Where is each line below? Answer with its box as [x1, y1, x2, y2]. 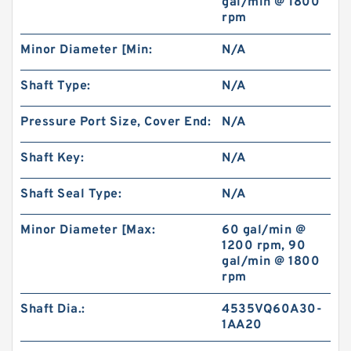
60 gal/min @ [222, 223, 306, 238]
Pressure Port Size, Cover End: [20, 114, 211, 130]
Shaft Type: [20, 78, 91, 94]
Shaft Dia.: [20, 302, 85, 317]
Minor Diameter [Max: [20, 223, 155, 238]
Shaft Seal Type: [20, 186, 121, 202]
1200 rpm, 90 [222, 238, 306, 254]
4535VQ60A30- [222, 302, 323, 317]
